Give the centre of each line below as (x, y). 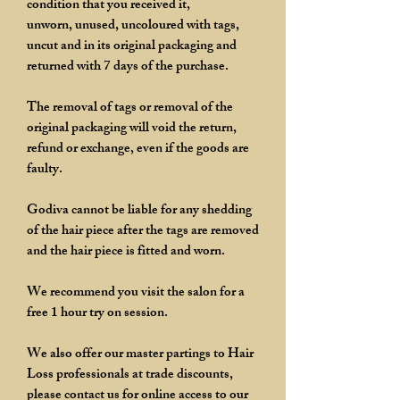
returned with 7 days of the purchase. (128, 67)
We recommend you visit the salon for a (136, 293)
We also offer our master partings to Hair (140, 354)
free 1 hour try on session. (97, 313)
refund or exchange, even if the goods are (138, 149)
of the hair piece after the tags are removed (143, 231)
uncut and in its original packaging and (132, 46)
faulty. (45, 170)
